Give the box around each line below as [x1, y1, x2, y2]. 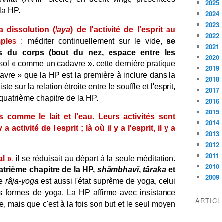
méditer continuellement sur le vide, [23, 37, 167, 45]
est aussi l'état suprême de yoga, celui [38, 177, 176, 185]
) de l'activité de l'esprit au [70, 25, 176, 34]
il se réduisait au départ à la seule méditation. [13, 154, 176, 163]
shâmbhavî [97, 166, 139, 174]
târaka [143, 166, 166, 174]
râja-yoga [5, 177, 39, 185]
